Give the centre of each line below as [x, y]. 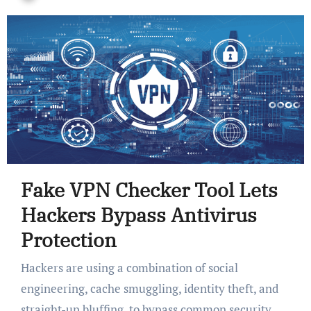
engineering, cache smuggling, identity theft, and [149, 288]
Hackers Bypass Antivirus [138, 215]
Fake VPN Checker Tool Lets [149, 190]
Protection [68, 240]
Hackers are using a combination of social [25, 267]
